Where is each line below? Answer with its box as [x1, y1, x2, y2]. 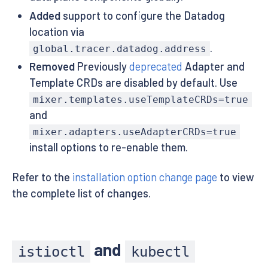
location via [29, 25, 84, 38]
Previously [74, 60, 129, 74]
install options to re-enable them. [29, 141, 188, 154]
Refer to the [12, 170, 72, 184]
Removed [29, 60, 75, 74]
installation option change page [72, 170, 217, 184]
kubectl [130, 243, 190, 260]
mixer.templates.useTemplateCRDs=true [32, 94, 248, 106]
